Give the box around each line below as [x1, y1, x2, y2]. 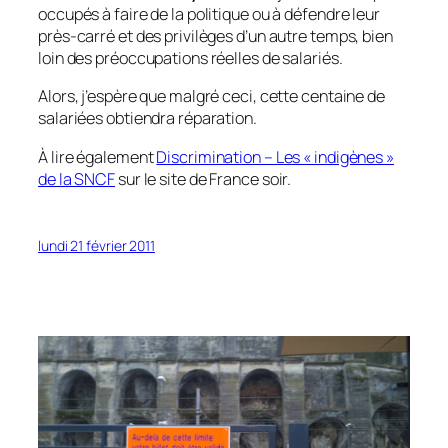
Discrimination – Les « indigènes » [156, 145, 394, 168]
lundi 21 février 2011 [38, 235, 155, 255]
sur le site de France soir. [115, 167, 292, 190]
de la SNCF [38, 167, 116, 190]
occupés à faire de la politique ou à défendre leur [38, 3, 380, 26]
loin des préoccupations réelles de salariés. [38, 47, 343, 70]
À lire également [38, 145, 157, 168]
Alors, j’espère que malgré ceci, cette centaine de [38, 85, 385, 108]
